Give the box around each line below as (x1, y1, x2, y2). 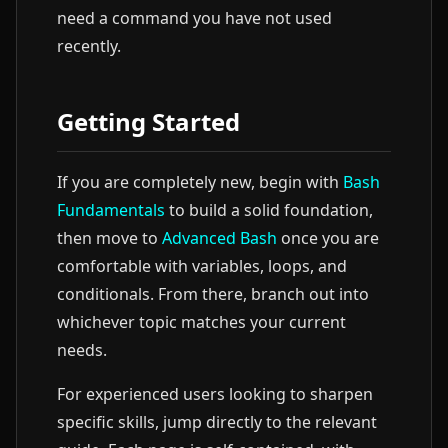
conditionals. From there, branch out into (57, 283, 369, 305)
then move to (57, 227, 162, 249)
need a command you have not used (57, 7, 332, 29)
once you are (277, 227, 379, 249)
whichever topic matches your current (57, 311, 346, 333)
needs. (57, 339, 107, 361)
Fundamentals (57, 199, 165, 221)
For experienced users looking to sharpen (57, 383, 373, 405)
